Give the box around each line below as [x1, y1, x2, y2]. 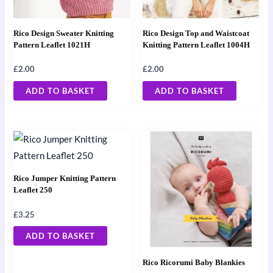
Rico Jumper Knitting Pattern [13, 174, 116, 183]
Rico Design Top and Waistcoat [143, 28, 249, 38]
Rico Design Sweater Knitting [13, 28, 115, 38]
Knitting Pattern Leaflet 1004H [143, 40, 250, 49]
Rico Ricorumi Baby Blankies [143, 258, 245, 268]
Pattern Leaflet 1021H [13, 40, 91, 49]
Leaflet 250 [13, 185, 53, 195]
